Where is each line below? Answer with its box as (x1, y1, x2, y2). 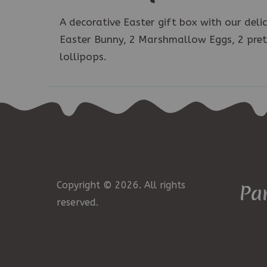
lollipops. (59, 51, 107, 63)
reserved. (56, 197, 98, 209)
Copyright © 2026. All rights (56, 179, 185, 191)
